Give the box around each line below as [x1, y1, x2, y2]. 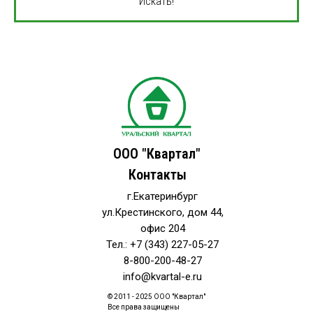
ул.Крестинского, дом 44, [101, 206, 224, 219]
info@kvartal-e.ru [123, 270, 202, 283]
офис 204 [140, 222, 185, 235]
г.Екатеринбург [127, 190, 198, 203]
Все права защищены [108, 303, 180, 311]
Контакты [129, 166, 187, 183]
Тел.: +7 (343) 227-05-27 [106, 238, 219, 251]
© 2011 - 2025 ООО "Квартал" [108, 293, 205, 300]
